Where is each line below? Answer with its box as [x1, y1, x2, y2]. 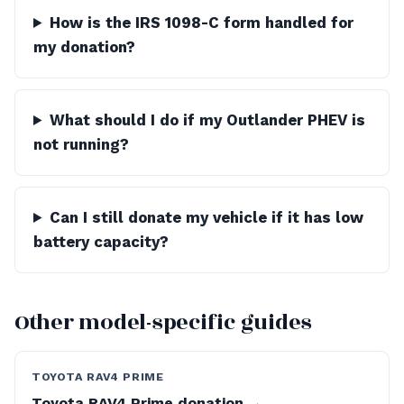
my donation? [33, 38, 135, 56]
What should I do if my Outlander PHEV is [49, 111, 365, 129]
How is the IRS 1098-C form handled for [49, 14, 353, 32]
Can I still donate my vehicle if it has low [49, 208, 363, 226]
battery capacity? [33, 233, 169, 251]
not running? [33, 135, 129, 153]
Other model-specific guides [14, 306, 313, 339]
